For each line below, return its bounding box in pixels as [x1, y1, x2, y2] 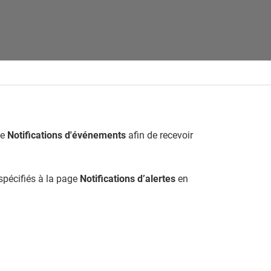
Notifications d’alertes [80, 173, 175, 184]
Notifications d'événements [7, 129, 126, 141]
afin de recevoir [126, 129, 193, 141]
